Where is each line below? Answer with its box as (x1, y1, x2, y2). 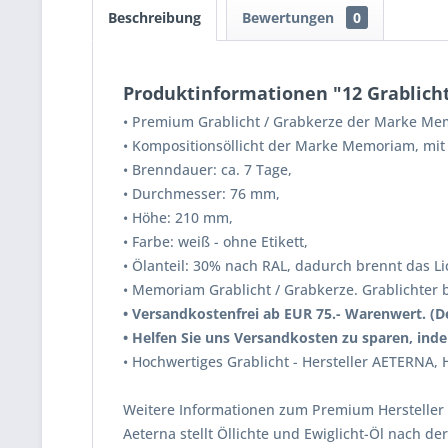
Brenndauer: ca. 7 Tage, (132, 160, 292, 179)
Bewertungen (242, 8, 338, 27)
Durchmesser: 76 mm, (132, 184, 280, 203)
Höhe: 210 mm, (132, 208, 233, 227)
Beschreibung (108, 8, 201, 27)
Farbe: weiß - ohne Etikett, (132, 232, 308, 251)
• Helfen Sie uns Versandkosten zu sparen (123, 328, 409, 347)
